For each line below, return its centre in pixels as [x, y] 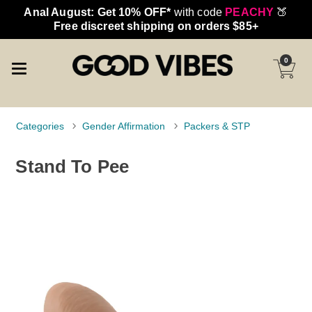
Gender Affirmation [124, 126]
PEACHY [250, 12]
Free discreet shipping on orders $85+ [156, 26]
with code [198, 12]
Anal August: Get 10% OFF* [97, 12]
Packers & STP [217, 126]
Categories [40, 126]
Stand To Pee [72, 166]
